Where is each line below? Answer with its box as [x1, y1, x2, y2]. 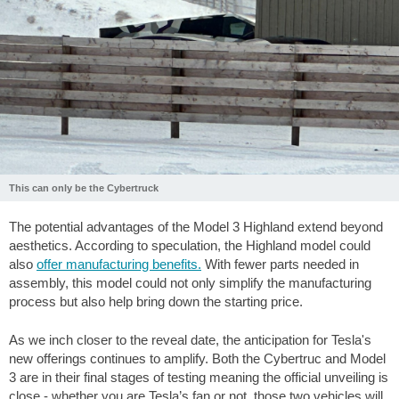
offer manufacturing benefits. [37, 256, 201, 272]
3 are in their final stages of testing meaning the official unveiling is [9, 370, 388, 386]
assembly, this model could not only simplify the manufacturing [9, 274, 371, 290]
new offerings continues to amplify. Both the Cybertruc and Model [9, 351, 386, 367]
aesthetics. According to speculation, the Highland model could [9, 237, 370, 253]
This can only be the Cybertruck [9, 182, 159, 193]
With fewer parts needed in [201, 256, 359, 272]
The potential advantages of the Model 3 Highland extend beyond [9, 218, 383, 234]
